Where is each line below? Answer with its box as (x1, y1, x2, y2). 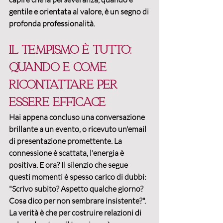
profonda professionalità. (9, 18, 95, 29)
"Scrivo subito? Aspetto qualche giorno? (9, 184, 145, 194)
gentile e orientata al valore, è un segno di (9, 6, 150, 17)
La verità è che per (9, 208, 72, 218)
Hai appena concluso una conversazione (9, 112, 146, 122)
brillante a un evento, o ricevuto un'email (9, 124, 148, 134)
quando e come (9, 61, 110, 74)
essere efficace (9, 96, 106, 109)
